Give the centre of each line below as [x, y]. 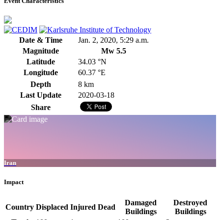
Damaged [141, 202]
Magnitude [41, 51]
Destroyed [190, 202]
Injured [83, 207]
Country [20, 207]
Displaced [52, 207]
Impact [14, 182]
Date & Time [41, 40]
